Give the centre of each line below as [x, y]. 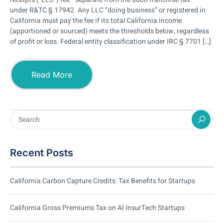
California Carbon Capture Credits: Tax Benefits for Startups [103, 181]
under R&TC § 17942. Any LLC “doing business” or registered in [108, 10]
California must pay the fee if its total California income [96, 20]
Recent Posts [42, 153]
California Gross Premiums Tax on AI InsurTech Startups [97, 208]
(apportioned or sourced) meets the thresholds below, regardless [110, 31]
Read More [52, 74]
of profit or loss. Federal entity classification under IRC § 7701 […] [111, 41]
